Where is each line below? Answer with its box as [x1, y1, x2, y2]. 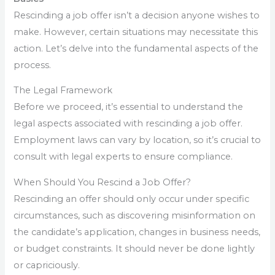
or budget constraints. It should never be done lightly [14, 242, 255, 254]
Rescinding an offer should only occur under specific [14, 193, 250, 204]
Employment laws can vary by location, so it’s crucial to [14, 134, 261, 146]
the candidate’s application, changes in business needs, [14, 226, 261, 238]
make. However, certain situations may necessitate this [14, 26, 258, 37]
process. [14, 59, 52, 71]
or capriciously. [14, 259, 80, 271]
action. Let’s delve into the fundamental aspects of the [14, 42, 259, 54]
